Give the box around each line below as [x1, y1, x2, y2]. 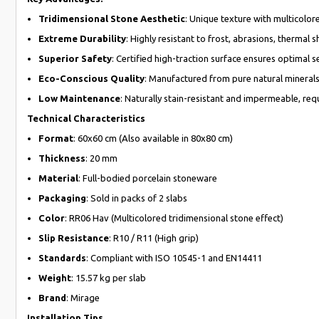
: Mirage [66, 292, 100, 303]
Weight [38, 272, 71, 283]
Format [38, 132, 73, 143]
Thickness [38, 152, 85, 163]
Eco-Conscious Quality [38, 73, 145, 83]
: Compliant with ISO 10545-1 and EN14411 [86, 252, 262, 263]
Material [38, 172, 78, 183]
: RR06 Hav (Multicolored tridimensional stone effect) [65, 212, 283, 223]
